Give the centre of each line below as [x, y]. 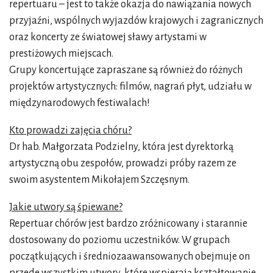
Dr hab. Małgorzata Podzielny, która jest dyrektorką [121, 147]
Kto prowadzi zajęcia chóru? [70, 130]
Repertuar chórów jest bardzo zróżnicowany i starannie [128, 223]
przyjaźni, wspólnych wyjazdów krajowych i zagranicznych [136, 20]
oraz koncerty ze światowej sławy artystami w [108, 37]
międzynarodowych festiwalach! [80, 103]
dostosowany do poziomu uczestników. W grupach [119, 240]
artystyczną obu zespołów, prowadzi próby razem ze [123, 163]
